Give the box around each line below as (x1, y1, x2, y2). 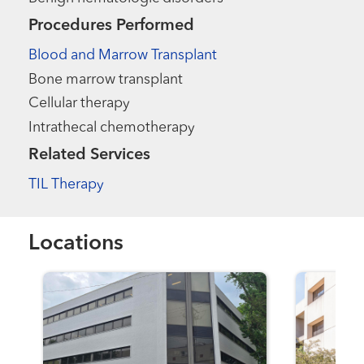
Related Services (28, 147, 151, 164)
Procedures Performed (28, 18, 195, 35)
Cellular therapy (28, 97, 131, 111)
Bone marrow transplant (28, 72, 184, 87)
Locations (28, 233, 124, 255)
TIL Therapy (28, 177, 105, 192)
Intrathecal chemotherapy (28, 120, 196, 135)
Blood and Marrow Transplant (28, 48, 218, 63)
